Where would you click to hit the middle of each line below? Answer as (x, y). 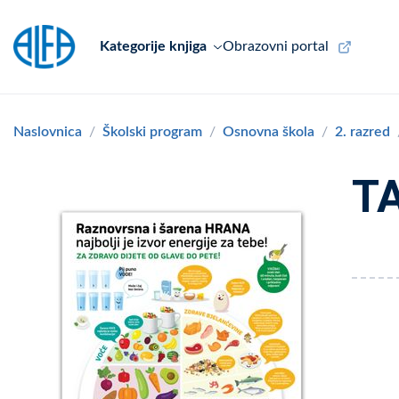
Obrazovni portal (275, 46)
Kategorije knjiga (153, 46)
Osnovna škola (269, 132)
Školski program (152, 132)
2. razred (362, 132)
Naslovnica (48, 132)
